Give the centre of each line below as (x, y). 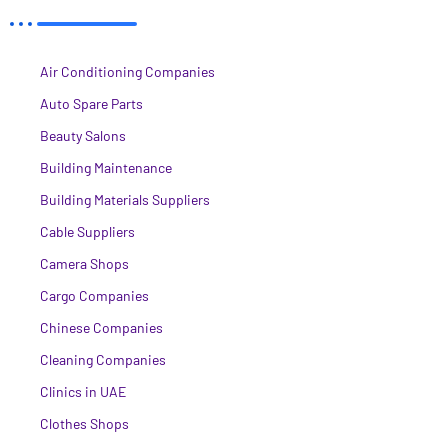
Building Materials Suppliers (125, 199)
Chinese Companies (101, 327)
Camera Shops (84, 263)
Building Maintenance (106, 167)
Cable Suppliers (87, 231)
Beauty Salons (83, 135)
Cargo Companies (94, 295)
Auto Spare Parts (91, 103)
